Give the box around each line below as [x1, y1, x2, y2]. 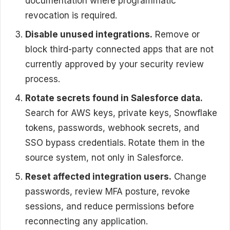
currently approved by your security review [25, 59, 204, 69]
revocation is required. [25, 10, 117, 21]
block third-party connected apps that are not [25, 44, 214, 54]
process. [25, 73, 60, 84]
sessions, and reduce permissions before [25, 201, 194, 212]
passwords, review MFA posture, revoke [25, 186, 190, 197]
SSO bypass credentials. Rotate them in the [25, 137, 205, 148]
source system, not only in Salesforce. [25, 152, 183, 163]
